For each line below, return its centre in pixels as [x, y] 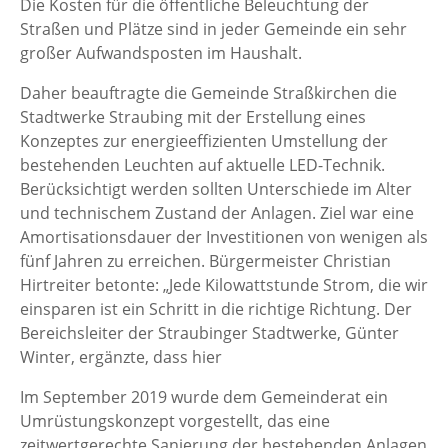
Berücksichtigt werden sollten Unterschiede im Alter [216, 189]
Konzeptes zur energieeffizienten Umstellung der [204, 141]
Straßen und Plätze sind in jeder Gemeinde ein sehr [213, 29]
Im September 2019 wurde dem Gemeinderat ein [204, 397]
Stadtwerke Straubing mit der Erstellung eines [193, 117]
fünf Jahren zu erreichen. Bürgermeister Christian [205, 261]
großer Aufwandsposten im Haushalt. [161, 53]
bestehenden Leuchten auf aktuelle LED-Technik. [202, 165]
